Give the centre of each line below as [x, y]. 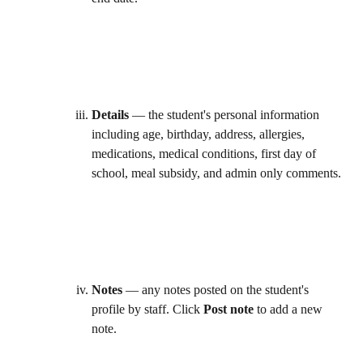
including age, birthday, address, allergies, [200, 134]
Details [110, 114]
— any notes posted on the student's [217, 289]
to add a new [290, 309]
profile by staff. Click [147, 309]
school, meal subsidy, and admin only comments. [218, 173]
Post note [228, 309]
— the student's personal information [226, 114]
